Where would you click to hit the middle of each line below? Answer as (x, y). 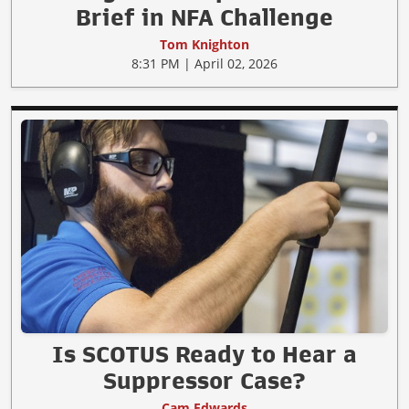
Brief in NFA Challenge (204, 18)
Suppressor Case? (204, 380)
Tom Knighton (204, 45)
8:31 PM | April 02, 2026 (204, 64)
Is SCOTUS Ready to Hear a (204, 354)
